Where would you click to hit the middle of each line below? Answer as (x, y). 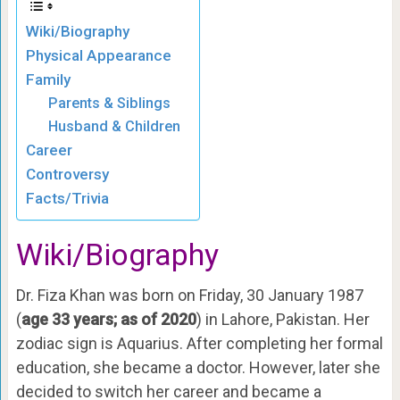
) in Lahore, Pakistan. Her (283, 319)
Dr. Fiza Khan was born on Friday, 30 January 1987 (189, 295)
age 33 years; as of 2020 (108, 319)
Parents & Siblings (110, 103)
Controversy (67, 174)
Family (48, 79)
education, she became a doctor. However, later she (198, 367)
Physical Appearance (98, 55)
